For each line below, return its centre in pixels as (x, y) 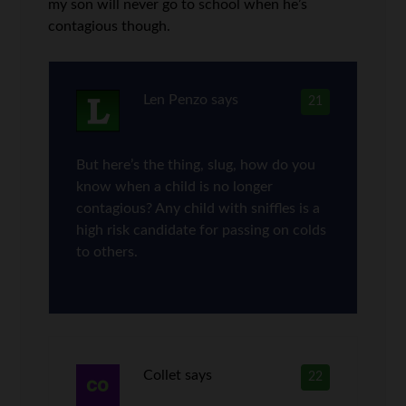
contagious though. (110, 26)
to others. (107, 251)
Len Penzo (175, 99)
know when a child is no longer (175, 186)
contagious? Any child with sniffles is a (198, 208)
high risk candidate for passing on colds (202, 230)
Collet (162, 375)
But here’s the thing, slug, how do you (196, 164)
